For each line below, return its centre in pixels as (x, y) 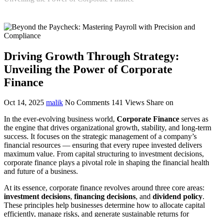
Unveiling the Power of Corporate (88, 69)
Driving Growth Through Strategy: (92, 56)
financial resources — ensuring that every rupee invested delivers (103, 145)
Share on (160, 103)
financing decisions (105, 197)
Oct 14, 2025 (24, 103)
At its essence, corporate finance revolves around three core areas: (104, 188)
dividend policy (178, 197)
